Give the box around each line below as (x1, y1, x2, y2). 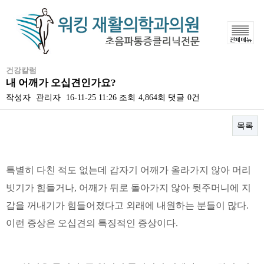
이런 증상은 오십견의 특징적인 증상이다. (6, 217, 178, 228)
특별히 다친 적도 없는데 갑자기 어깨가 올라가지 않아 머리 (6, 164, 251, 175)
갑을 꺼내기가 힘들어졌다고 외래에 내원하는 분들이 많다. (6, 200, 249, 210)
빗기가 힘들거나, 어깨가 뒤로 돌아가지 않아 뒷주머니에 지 (6, 182, 251, 193)
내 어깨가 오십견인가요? (6, 77, 116, 88)
